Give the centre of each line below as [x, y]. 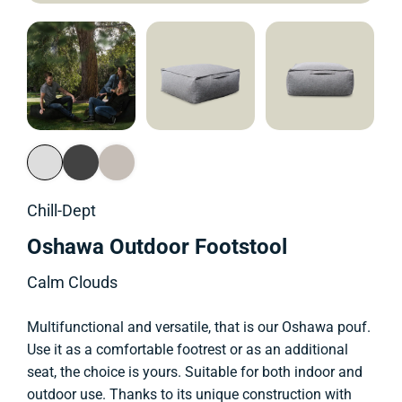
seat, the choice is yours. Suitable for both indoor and [195, 372]
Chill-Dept [62, 211]
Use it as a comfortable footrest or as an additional [188, 350]
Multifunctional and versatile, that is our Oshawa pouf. [199, 328]
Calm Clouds [73, 283]
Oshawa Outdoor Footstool [157, 247]
